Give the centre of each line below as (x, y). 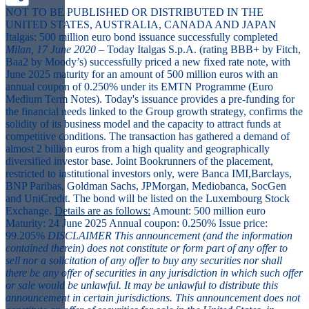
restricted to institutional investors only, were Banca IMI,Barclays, (149, 173)
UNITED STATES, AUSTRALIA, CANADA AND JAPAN (142, 24)
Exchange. (30, 210)
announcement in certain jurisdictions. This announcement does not (153, 297)
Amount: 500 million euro (208, 210)
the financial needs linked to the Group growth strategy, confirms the (154, 111)
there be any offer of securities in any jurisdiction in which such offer (154, 272)
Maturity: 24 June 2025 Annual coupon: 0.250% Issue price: (137, 223)
